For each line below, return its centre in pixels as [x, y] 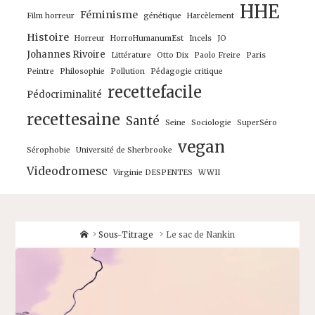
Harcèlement [211, 16]
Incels [201, 39]
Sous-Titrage [126, 234]
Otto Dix [173, 56]
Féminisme [109, 15]
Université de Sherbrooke [124, 150]
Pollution [128, 72]
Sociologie [212, 123]
